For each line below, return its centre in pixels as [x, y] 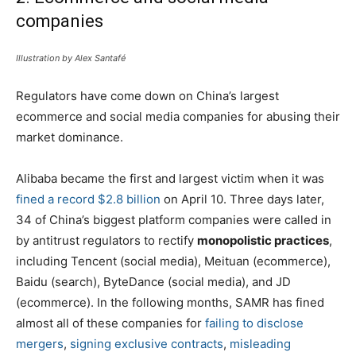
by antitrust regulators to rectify [106, 240]
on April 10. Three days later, [242, 199]
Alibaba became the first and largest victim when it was [170, 178]
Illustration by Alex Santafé [71, 58]
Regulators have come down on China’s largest [147, 95]
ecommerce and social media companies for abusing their [178, 116]
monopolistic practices [263, 240]
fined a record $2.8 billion [88, 199]
